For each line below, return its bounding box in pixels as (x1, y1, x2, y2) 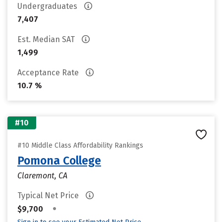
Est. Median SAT (17, 35, 77, 44)
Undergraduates (17, 1, 79, 11)
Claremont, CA (17, 171, 67, 180)
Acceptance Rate (17, 68, 81, 77)
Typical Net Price (17, 191, 81, 200)
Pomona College (17, 154, 101, 167)
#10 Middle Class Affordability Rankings (17, 141, 143, 150)
